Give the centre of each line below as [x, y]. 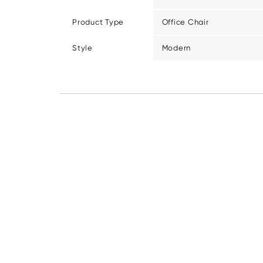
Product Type [98, 22]
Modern [176, 48]
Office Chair [185, 22]
